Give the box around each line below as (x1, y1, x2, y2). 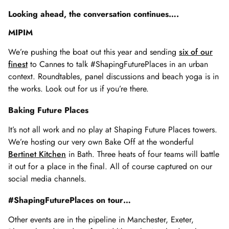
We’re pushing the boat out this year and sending (8, 45, 179, 58)
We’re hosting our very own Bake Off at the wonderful (8, 135, 194, 148)
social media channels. (8, 172, 86, 185)
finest (8, 58, 28, 70)
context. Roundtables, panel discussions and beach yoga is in (8, 70, 219, 82)
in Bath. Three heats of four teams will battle (66, 148, 219, 160)
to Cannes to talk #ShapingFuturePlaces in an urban (28, 58, 208, 70)
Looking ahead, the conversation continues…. (8, 8, 179, 20)
